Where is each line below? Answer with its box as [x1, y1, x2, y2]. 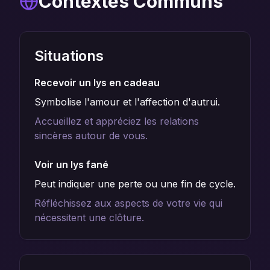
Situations [34, 47, 104, 64]
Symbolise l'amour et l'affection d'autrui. [34, 96, 220, 108]
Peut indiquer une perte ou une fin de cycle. [34, 178, 236, 190]
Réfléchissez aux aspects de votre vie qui [34, 197, 222, 209]
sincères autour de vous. [34, 130, 148, 142]
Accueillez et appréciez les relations [34, 115, 199, 127]
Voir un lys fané [34, 159, 108, 171]
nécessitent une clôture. [34, 212, 144, 224]
